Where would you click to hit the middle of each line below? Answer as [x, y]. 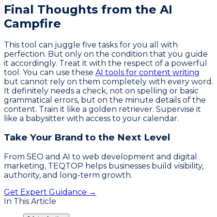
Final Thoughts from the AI [88, 9]
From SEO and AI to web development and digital [101, 156]
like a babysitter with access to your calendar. [91, 118]
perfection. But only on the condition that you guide [106, 54]
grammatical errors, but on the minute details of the [105, 100]
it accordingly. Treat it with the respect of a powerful [106, 63]
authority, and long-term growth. [68, 175]
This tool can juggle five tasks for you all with [91, 45]
